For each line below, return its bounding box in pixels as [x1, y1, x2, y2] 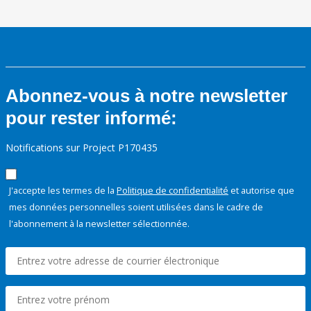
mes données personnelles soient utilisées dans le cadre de [9, 201, 263, 214]
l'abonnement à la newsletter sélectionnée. [9, 217, 190, 230]
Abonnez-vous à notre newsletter [6, 85, 287, 107]
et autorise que [228, 184, 294, 197]
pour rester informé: [6, 108, 177, 129]
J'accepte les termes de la [9, 184, 117, 197]
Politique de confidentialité [117, 184, 228, 197]
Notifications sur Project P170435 [6, 141, 158, 155]
